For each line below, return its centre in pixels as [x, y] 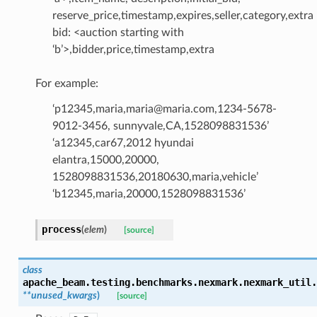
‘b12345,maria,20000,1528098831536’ [149, 194]
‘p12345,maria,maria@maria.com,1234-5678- [164, 109]
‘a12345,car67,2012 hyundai [123, 143]
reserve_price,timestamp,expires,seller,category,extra [183, 15]
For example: [67, 83]
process [61, 229]
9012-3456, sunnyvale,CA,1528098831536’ [160, 126]
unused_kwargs [64, 295]
